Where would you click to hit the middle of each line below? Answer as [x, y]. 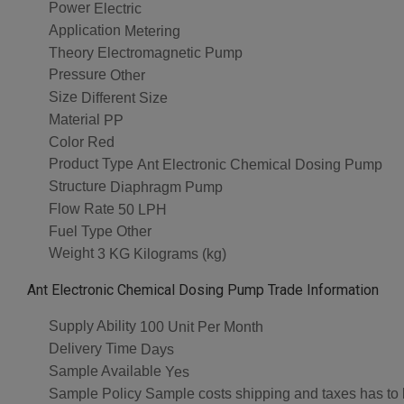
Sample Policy [95, 393]
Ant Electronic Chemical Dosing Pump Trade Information [203, 290]
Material [74, 119]
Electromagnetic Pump [170, 53]
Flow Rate [82, 208]
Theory [71, 52]
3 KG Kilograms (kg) [162, 254]
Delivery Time [93, 348]
